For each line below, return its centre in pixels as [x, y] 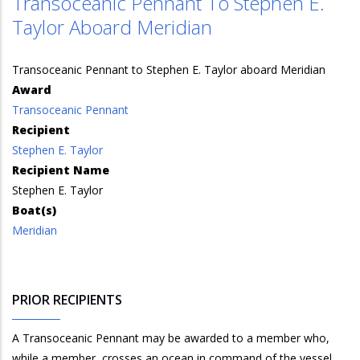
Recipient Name [61, 170]
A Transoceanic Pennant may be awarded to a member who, [171, 338]
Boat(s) [34, 210]
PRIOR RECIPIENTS [67, 300]
